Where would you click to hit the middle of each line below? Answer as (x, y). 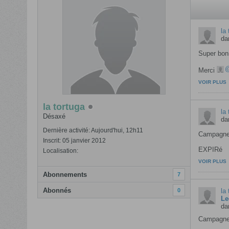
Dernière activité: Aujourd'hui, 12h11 (93, 130)
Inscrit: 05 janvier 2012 (74, 141)
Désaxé (54, 116)
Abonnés (57, 190)
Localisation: (60, 151)
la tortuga (64, 107)
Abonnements (65, 175)
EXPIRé (210, 150)
